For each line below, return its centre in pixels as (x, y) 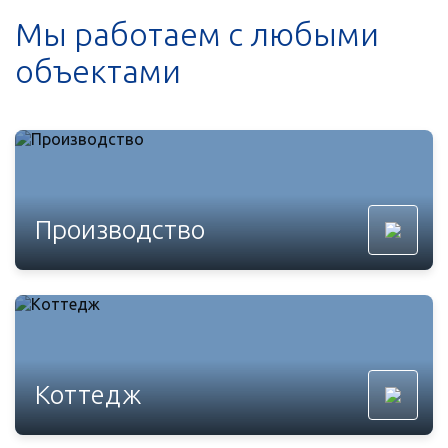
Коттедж (88, 395)
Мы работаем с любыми (197, 34)
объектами (98, 71)
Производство (120, 230)
